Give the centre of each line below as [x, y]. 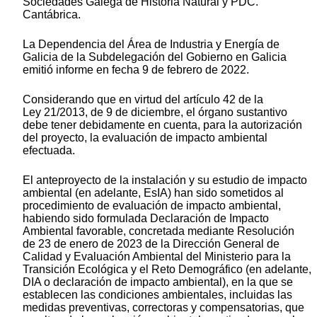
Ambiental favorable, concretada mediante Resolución [158, 231]
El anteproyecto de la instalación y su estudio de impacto [165, 180]
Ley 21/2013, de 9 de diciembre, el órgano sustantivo [155, 112]
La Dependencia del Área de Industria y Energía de [151, 44]
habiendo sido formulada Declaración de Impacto [146, 218]
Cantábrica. [52, 14]
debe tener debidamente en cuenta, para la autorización [162, 125]
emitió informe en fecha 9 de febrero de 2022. [136, 69]
